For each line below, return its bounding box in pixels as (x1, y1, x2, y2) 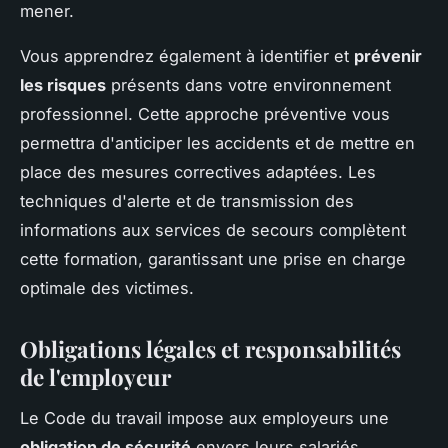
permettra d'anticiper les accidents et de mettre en (20, 133, 415, 154)
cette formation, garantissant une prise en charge (20, 249, 406, 270)
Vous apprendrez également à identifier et (20, 46, 354, 67)
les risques (20, 75, 106, 96)
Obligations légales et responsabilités (20, 334, 401, 365)
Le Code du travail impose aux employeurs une (20, 408, 389, 428)
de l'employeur (20, 362, 171, 393)
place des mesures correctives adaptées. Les (20, 162, 376, 183)
